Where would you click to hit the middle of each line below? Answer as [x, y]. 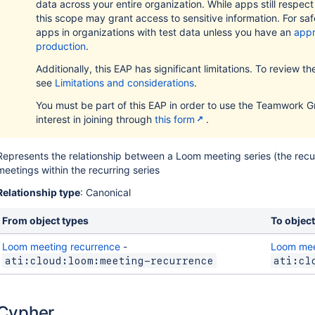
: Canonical [105, 192]
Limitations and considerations [124, 83]
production [60, 46]
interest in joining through [95, 119]
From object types [45, 220]
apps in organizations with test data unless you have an [165, 32]
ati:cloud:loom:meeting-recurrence [109, 261]
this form [174, 119]
